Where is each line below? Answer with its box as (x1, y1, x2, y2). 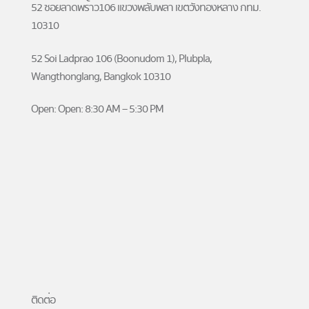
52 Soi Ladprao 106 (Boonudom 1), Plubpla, (30, 50, 212, 67)
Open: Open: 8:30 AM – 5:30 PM (30, 101, 164, 118)
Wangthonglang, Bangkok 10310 (30, 68, 171, 85)
